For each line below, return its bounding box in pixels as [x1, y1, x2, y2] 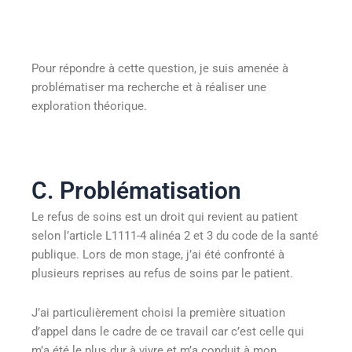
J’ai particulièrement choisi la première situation [31, 305, 285, 320]
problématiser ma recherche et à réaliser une [31, 80, 266, 95]
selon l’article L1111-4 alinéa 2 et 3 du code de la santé [31, 229, 318, 244]
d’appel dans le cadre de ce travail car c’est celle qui [31, 324, 304, 339]
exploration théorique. [31, 99, 147, 114]
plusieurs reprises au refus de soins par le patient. [31, 266, 293, 281]
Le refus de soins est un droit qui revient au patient [31, 210, 298, 225]
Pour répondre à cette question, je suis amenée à [31, 61, 288, 76]
